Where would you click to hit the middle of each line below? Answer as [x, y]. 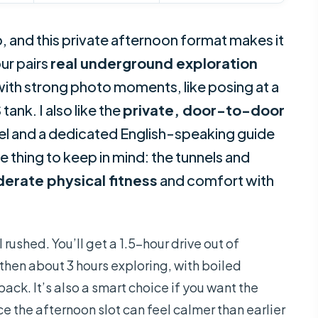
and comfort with [216, 180]
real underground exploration [154, 63]
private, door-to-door [204, 110]
